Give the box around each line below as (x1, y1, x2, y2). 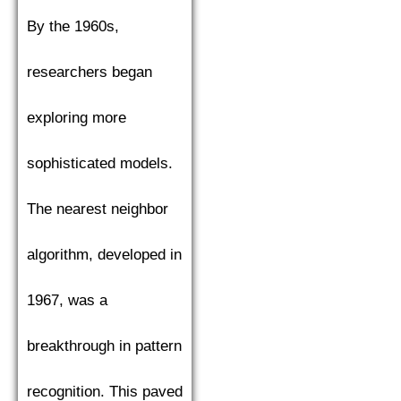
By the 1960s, (27, 18, 119, 36)
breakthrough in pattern (27, 337, 182, 355)
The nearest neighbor (27, 200, 168, 218)
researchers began (27, 64, 152, 81)
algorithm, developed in (27, 246, 182, 264)
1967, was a (27, 292, 107, 310)
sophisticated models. (27, 155, 173, 173)
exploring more (27, 109, 126, 127)
